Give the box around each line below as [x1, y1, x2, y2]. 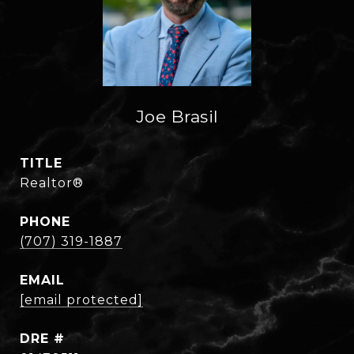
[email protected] [20, 292, 143, 307]
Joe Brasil [135, 107, 219, 126]
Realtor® [20, 175, 84, 190]
